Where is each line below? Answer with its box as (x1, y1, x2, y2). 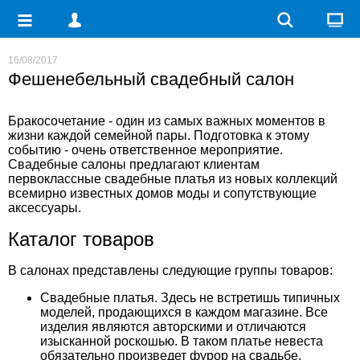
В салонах (8, 264, 72, 277)
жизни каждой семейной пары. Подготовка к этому (8, 129, 309, 142)
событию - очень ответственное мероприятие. (8, 143, 283, 157)
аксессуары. (8, 201, 81, 215)
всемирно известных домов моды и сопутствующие (8, 186, 317, 200)
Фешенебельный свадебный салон (8, 69, 294, 89)
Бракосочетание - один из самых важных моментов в (8, 114, 325, 128)
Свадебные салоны (8, 157, 129, 171)
